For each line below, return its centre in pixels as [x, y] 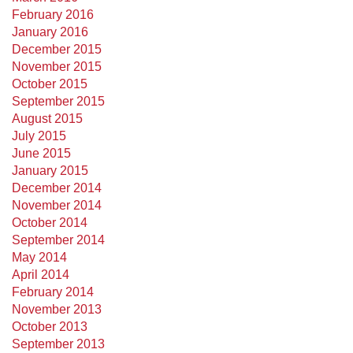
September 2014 [58, 240]
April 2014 [41, 275]
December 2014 [57, 188]
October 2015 [50, 84]
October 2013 [50, 327]
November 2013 [57, 309]
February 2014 [53, 292]
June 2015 [41, 153]
